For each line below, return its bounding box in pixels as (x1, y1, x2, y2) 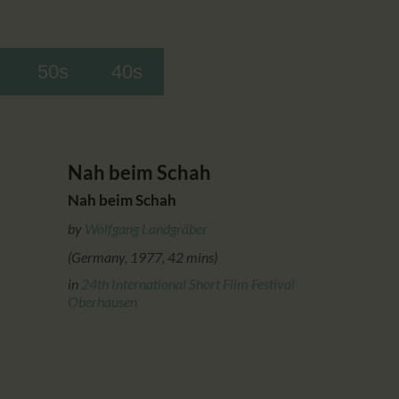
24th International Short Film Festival (81, 274, 295, 292)
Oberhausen (68, 292, 137, 310)
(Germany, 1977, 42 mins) (68, 248, 217, 265)
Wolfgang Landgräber (85, 219, 208, 237)
